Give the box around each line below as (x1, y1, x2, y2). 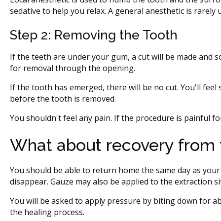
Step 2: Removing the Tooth (10, 27, 178, 42)
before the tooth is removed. (10, 93, 118, 104)
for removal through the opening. (10, 62, 135, 74)
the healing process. (10, 206, 84, 218)
